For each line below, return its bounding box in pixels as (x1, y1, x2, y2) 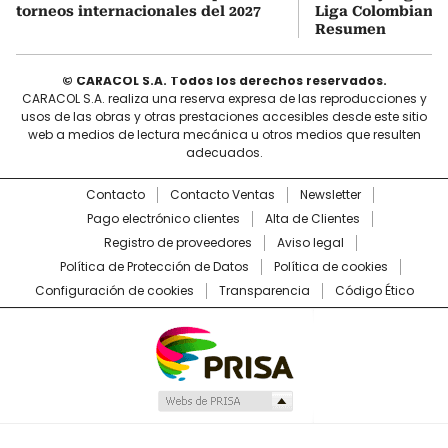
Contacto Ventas (170, 186, 275, 204)
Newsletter (300, 186, 361, 204)
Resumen (315, 21, 386, 38)
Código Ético (334, 282, 414, 300)
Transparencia (218, 282, 310, 300)
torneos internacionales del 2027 (16, 3, 261, 20)
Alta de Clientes (265, 210, 360, 228)
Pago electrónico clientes (87, 210, 240, 228)
